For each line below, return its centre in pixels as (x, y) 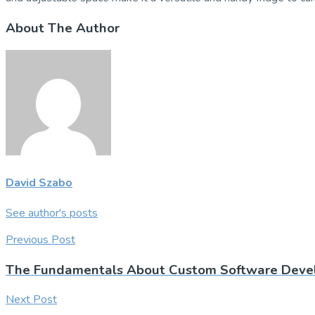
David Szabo (39, 182)
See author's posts (52, 213)
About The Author (63, 28)
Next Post (31, 300)
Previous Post (40, 239)
